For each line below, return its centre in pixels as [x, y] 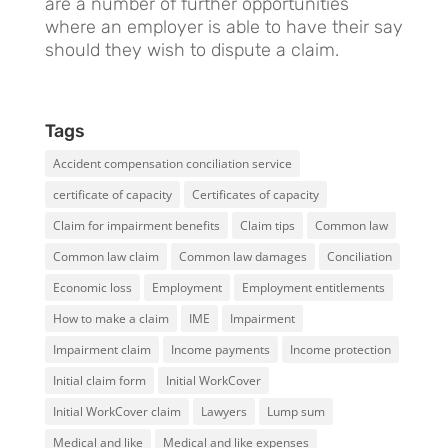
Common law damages [242, 256]
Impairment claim [101, 349]
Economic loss [92, 287]
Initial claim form [99, 380]
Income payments [220, 349]
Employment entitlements [313, 287]
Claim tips [267, 225]
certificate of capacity [112, 194]
